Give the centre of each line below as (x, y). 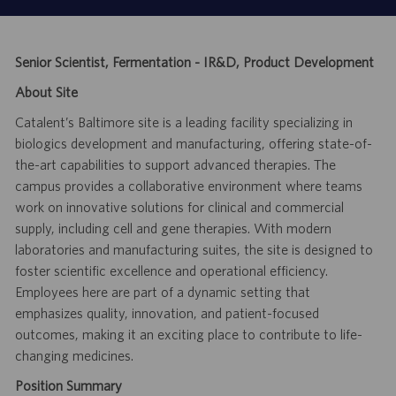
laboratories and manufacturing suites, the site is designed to (194, 250)
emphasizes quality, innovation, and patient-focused (167, 313)
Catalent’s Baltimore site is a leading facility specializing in (183, 122)
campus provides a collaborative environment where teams (188, 186)
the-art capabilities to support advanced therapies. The (175, 165)
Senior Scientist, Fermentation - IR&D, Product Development (194, 62)
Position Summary (68, 386)
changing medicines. (74, 356)
